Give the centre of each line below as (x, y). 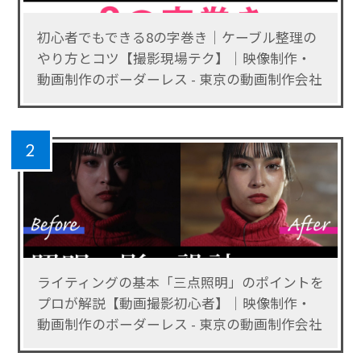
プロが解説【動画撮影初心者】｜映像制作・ (174, 303)
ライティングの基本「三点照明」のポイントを (180, 282)
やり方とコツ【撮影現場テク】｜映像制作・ (174, 58)
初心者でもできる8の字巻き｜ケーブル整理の (176, 37)
